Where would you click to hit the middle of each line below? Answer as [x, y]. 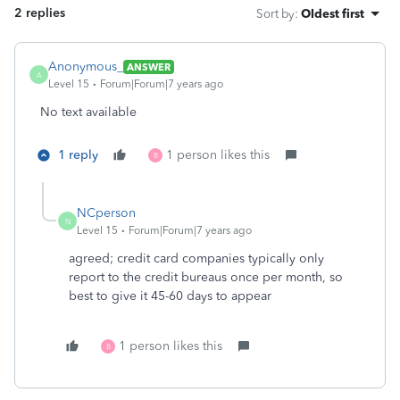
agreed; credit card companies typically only [196, 258]
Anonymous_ [86, 67]
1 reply [78, 155]
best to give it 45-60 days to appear [170, 296]
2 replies [40, 13]
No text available [88, 112]
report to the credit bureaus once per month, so [206, 277]
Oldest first [333, 13]
